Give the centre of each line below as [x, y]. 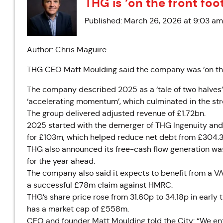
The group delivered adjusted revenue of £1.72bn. [116, 113]
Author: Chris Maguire [67, 50]
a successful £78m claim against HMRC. [100, 185]
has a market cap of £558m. [78, 209]
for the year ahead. [61, 161]
